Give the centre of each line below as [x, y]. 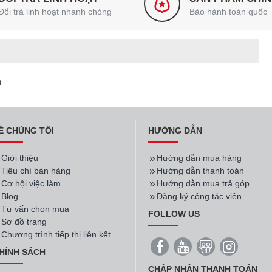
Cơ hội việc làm [31, 183]
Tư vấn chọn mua [35, 209]
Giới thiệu [20, 158]
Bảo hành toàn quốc [228, 11]
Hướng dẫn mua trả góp [203, 183]
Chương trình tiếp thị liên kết [56, 234]
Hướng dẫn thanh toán [200, 171]
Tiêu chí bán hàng [36, 171]
